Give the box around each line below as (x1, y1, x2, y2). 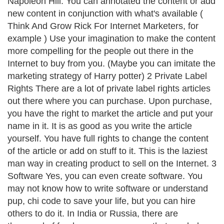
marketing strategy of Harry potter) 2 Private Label (7, 71, 207, 81)
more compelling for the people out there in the (7, 46, 193, 56)
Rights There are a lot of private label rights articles (7, 83, 210, 93)
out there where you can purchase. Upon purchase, (7, 96, 212, 106)
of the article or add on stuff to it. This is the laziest (7, 146, 207, 156)
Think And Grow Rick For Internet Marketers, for (7, 21, 198, 31)
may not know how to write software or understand (7, 183, 208, 193)
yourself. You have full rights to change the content (7, 133, 208, 143)
